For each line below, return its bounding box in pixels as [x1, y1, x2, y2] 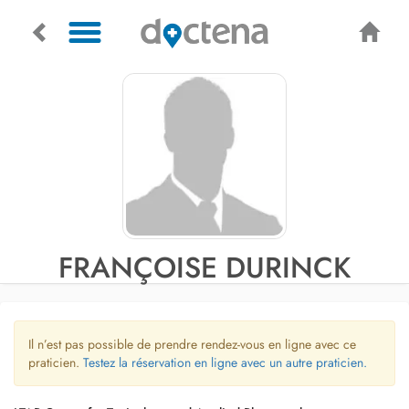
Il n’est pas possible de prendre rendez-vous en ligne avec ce [28, 335, 356, 353]
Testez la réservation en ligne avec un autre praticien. [83, 353, 367, 372]
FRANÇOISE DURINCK [58, 246, 351, 288]
